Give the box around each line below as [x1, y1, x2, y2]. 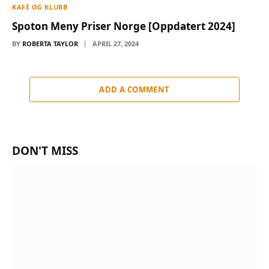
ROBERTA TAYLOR [22, 39, 78, 49]
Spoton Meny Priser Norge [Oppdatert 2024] [12, 19, 235, 34]
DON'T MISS [12, 143, 78, 159]
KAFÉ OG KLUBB [12, 2, 68, 12]
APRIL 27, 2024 [92, 39, 139, 49]
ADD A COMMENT [99, 84, 170, 95]
